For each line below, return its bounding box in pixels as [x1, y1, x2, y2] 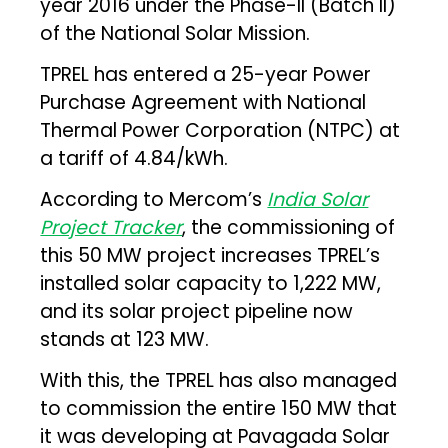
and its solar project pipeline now [40, 297, 354, 325]
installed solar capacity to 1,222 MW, [40, 269, 382, 297]
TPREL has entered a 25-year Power [40, 60, 372, 88]
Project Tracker [40, 213, 183, 241]
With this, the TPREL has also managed [40, 366, 398, 394]
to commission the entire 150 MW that [40, 394, 398, 422]
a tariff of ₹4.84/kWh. [40, 144, 229, 172]
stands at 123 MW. [40, 325, 210, 353]
